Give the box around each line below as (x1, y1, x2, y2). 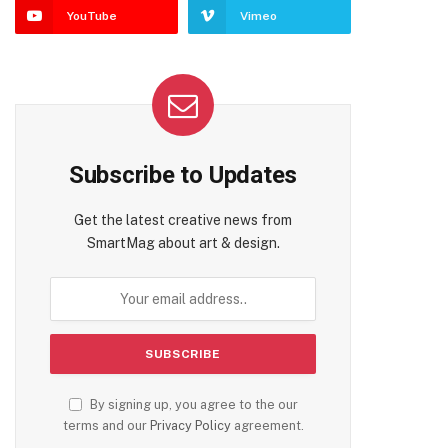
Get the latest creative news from (74, 212, 292, 228)
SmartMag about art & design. (86, 235, 280, 251)
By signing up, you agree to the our (86, 397, 298, 412)
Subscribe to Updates (68, 161, 298, 189)
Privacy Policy (149, 418, 231, 433)
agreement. (230, 418, 304, 433)
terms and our (62, 418, 150, 433)
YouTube (67, 9, 117, 23)
